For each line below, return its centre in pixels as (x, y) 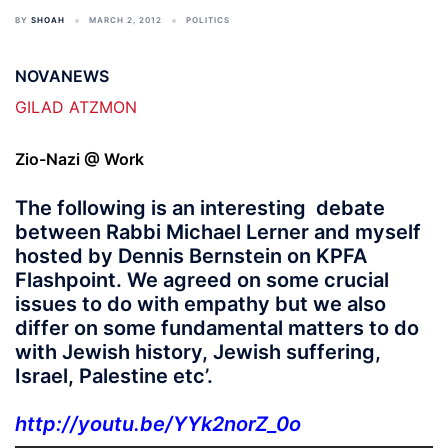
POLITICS (208, 20)
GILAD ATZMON (76, 107)
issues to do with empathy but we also (200, 304)
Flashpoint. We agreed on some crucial (202, 280)
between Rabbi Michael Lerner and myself (218, 232)
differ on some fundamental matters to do (217, 328)
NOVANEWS (62, 76)
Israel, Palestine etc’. (114, 376)
